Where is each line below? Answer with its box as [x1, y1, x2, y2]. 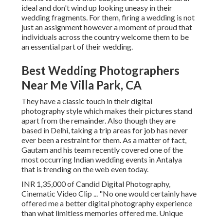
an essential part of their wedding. [21, 42, 133, 52]
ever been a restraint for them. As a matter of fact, [21, 135, 186, 145]
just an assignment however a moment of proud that [21, 22, 192, 32]
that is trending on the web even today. [21, 164, 148, 174]
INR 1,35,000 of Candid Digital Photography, [21, 179, 170, 189]
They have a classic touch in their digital [21, 96, 152, 106]
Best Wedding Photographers [21, 63, 180, 78]
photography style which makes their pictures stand [21, 106, 192, 116]
